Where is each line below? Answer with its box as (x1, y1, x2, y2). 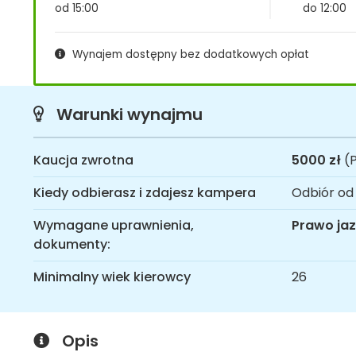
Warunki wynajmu (56, 103, 203, 126)
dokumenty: (33, 234, 110, 253)
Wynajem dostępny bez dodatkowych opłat (72, 46, 309, 62)
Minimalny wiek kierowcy (33, 267, 191, 286)
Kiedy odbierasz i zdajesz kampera (33, 183, 256, 202)
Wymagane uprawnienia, (33, 215, 194, 234)
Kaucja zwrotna (33, 150, 133, 169)
